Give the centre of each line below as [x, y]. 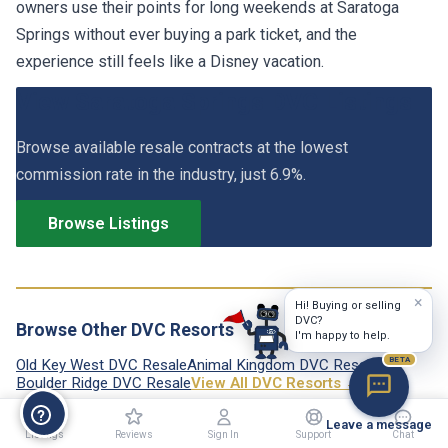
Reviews [134, 434]
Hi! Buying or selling [348, 305]
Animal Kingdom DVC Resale [282, 364]
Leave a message [379, 424]
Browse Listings [108, 223]
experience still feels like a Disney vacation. [170, 61]
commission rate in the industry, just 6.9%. [161, 174]
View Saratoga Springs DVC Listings [214, 101]
